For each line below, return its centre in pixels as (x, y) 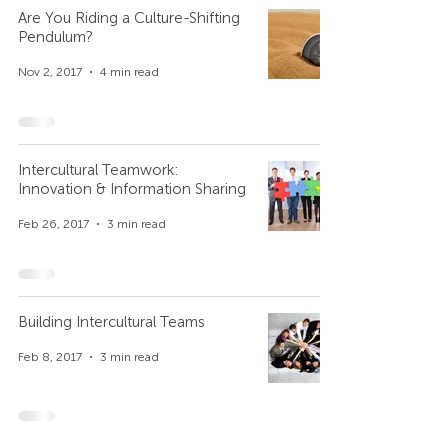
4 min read (129, 72)
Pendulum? (55, 37)
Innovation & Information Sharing (132, 189)
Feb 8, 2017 (50, 357)
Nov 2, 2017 (50, 72)
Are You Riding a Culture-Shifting (129, 18)
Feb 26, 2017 (53, 224)
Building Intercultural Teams (111, 322)
